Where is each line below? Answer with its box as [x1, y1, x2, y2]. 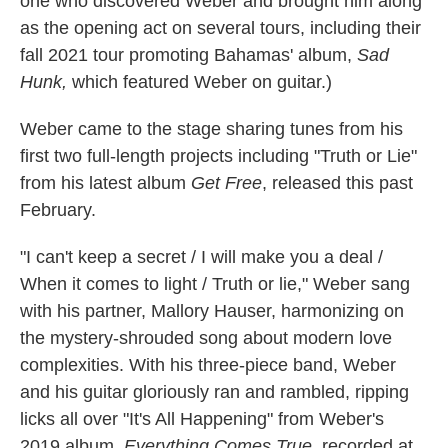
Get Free [191, 173, 262, 193]
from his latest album [20, 173, 191, 193]
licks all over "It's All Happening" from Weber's [20, 409, 384, 429]
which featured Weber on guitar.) [67, 72, 332, 92]
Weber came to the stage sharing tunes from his [20, 119, 403, 139]
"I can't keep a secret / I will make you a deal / [20, 247, 383, 267]
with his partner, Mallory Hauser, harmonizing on [20, 301, 404, 321]
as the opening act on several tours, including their [20, 18, 421, 38]
